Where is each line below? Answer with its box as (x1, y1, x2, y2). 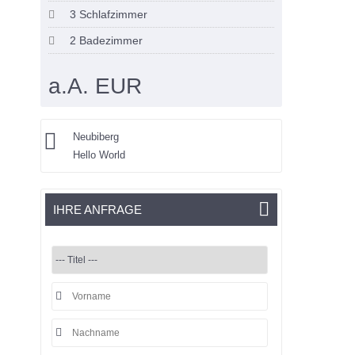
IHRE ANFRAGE (53, 203, 143, 217)
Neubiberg (73, 131, 120, 143)
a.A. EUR (48, 74, 143, 99)
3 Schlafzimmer (67, 8, 148, 21)
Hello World (73, 149, 126, 162)
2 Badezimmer (67, 34, 143, 48)
